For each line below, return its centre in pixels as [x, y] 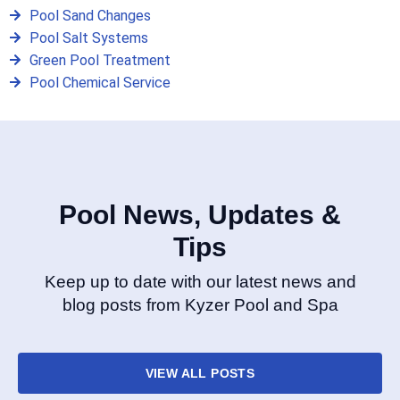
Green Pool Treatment [100, 60]
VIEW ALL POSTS [200, 373]
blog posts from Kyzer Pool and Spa [200, 304]
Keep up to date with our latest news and [200, 281]
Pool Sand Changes [90, 15]
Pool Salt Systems [88, 37]
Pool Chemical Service [100, 82]
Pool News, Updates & [200, 214]
